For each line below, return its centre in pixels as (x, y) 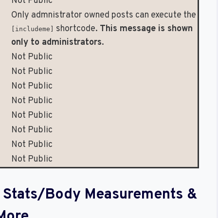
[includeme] (33, 29)
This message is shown (146, 29)
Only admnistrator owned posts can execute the (104, 15)
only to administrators (56, 43)
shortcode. (77, 29)
